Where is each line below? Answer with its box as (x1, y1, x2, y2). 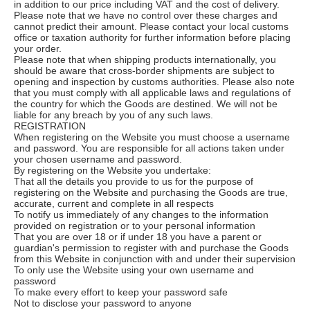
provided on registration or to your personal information (14, 219, 255, 231)
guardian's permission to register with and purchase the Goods (14, 241, 289, 253)
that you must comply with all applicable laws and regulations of (14, 86, 291, 98)
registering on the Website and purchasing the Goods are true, (14, 186, 288, 198)
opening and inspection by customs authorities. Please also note (14, 75, 295, 87)
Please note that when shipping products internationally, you (14, 53, 276, 65)
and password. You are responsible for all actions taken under (14, 142, 284, 154)
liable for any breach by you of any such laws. (14, 109, 213, 120)
